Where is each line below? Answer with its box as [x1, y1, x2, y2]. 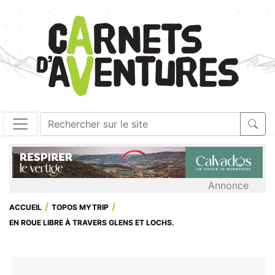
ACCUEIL [9, 202, 42, 212]
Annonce [208, 179, 249, 192]
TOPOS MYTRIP [52, 202, 109, 212]
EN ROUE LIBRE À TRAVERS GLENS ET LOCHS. [9, 217, 174, 227]
